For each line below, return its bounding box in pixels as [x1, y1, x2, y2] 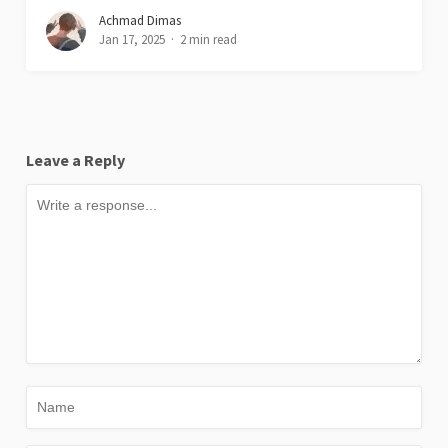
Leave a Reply [26, 149, 126, 170]
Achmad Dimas [99, 11, 182, 29]
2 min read [180, 30, 238, 48]
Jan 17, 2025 [99, 30, 166, 48]
